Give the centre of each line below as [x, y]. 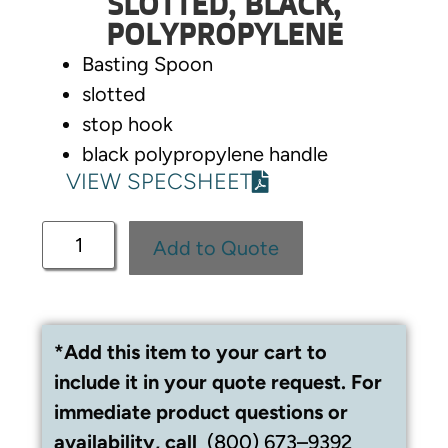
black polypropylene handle [205, 153]
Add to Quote [216, 247]
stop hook [128, 123]
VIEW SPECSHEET [159, 181]
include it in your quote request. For [218, 381]
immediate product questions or [201, 411]
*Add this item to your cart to [191, 351]
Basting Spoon [148, 63]
